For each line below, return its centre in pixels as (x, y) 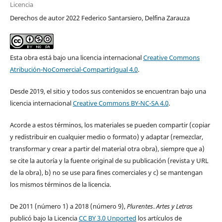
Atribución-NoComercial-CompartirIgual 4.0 (74, 70)
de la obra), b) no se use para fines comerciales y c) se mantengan (106, 173)
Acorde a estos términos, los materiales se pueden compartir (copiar (110, 125)
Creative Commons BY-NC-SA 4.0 (120, 103)
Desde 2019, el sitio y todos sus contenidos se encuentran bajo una (108, 91)
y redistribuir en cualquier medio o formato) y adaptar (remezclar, (106, 137)
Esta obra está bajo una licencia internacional (76, 58)
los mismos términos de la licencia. (60, 185)
